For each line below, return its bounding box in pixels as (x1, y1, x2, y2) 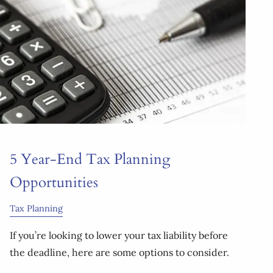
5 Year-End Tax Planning (10, 149, 170, 170)
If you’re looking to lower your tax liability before (10, 229, 228, 242)
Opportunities (10, 172, 98, 193)
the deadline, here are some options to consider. (10, 246, 229, 259)
